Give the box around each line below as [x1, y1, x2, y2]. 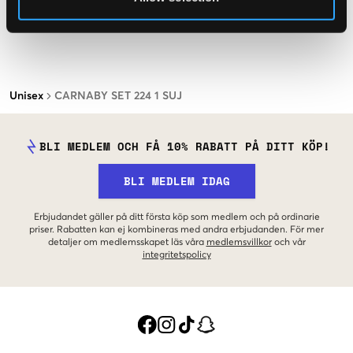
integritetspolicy [142, 251, 211, 261]
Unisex [9, 91, 43, 102]
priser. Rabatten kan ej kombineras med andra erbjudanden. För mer [29, 225, 324, 236]
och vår [273, 238, 306, 248]
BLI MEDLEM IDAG [123, 173, 230, 190]
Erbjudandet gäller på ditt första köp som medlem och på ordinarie [33, 213, 320, 223]
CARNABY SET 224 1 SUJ [54, 91, 182, 102]
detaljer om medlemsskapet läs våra [47, 238, 204, 248]
